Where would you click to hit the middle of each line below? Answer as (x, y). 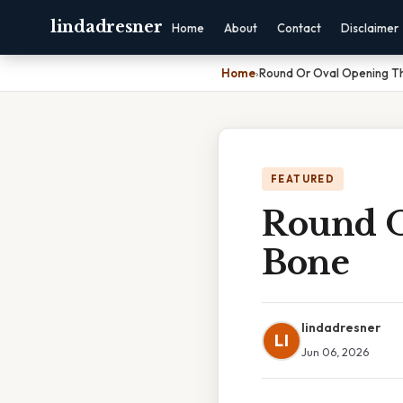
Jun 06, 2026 (335, 352)
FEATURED (303, 179)
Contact (300, 28)
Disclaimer (370, 28)
